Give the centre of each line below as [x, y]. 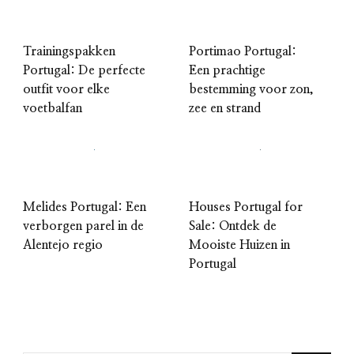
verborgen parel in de [83, 226]
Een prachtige [227, 70]
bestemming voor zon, [251, 89]
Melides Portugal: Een [85, 207]
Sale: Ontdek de [233, 226]
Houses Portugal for [246, 207]
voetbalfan [53, 108]
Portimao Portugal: [243, 51]
